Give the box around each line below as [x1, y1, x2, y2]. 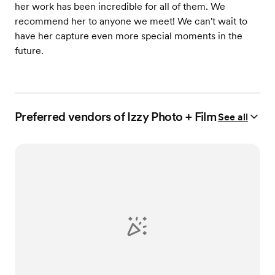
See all [218, 110, 248, 123]
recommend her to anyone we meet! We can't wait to [15, 15, 247, 28]
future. [15, 45, 44, 57]
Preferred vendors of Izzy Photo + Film [15, 109, 217, 125]
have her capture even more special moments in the [15, 30, 242, 42]
